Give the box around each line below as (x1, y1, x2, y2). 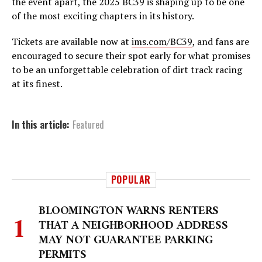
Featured (73, 118, 104, 132)
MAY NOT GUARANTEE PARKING (39, 230, 213, 251)
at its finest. (12, 77, 63, 91)
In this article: (12, 118, 70, 132)
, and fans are (192, 35, 249, 49)
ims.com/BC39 (132, 35, 192, 49)
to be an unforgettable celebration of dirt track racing (12, 63, 242, 77)
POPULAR (111, 173, 151, 187)
